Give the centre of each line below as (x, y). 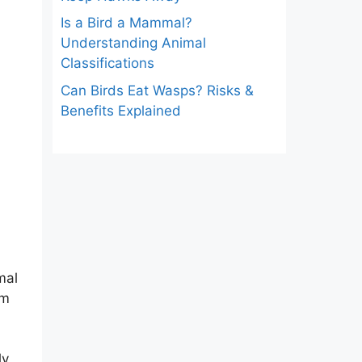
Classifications (107, 63)
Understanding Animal (133, 43)
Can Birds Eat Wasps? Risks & (157, 90)
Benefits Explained (120, 110)
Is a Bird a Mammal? (126, 23)
